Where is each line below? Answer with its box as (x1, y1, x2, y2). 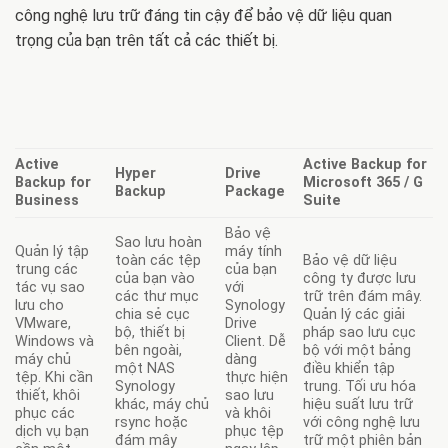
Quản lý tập (15, 243, 89, 261)
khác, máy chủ (115, 396, 210, 414)
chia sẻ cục (115, 306, 191, 324)
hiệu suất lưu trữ (303, 396, 414, 414)
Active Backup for (303, 156, 428, 174)
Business (15, 192, 79, 210)
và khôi (225, 405, 272, 423)
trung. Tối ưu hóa (303, 378, 417, 396)
